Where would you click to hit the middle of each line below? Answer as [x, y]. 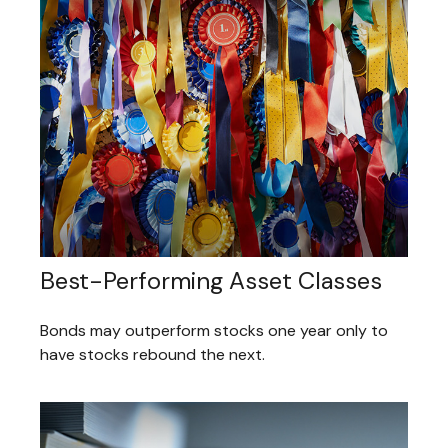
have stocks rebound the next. [152, 354]
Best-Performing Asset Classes [211, 280]
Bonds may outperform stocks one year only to [214, 330]
